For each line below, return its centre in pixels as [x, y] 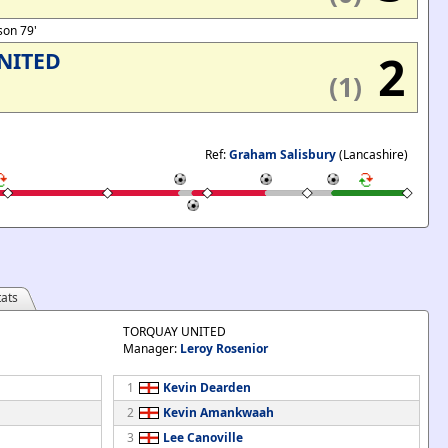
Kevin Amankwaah [218, 412]
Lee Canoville [202, 437]
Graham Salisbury [282, 154]
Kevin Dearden [206, 387]
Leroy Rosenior [223, 348]
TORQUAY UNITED [174, 331]
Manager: [151, 348]
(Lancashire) [372, 154]
